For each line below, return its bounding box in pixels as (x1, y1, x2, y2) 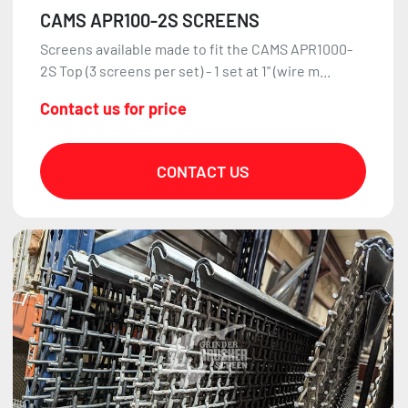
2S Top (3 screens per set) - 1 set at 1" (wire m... (40, 61, 331, 79)
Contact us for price (40, 97, 187, 118)
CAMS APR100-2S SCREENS (40, 8, 260, 31)
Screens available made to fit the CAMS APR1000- (40, 39, 352, 57)
